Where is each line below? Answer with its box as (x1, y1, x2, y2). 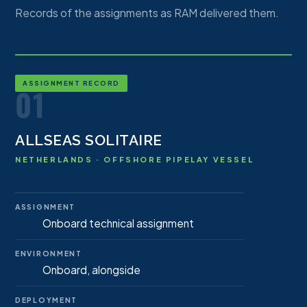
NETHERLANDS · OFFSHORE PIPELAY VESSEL (15, 155, 254, 164)
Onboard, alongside (42, 263, 140, 276)
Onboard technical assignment (42, 217, 194, 230)
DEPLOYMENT (15, 295, 77, 304)
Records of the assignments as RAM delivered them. (15, 5, 279, 20)
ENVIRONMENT (15, 249, 82, 258)
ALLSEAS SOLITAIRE (15, 132, 162, 149)
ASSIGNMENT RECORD (23, 79, 120, 87)
